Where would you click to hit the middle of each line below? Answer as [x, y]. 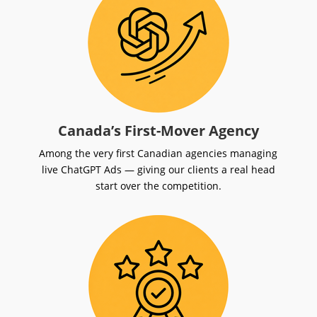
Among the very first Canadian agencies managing [158, 154]
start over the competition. [158, 186]
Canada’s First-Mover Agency [158, 131]
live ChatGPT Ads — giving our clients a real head [158, 170]
